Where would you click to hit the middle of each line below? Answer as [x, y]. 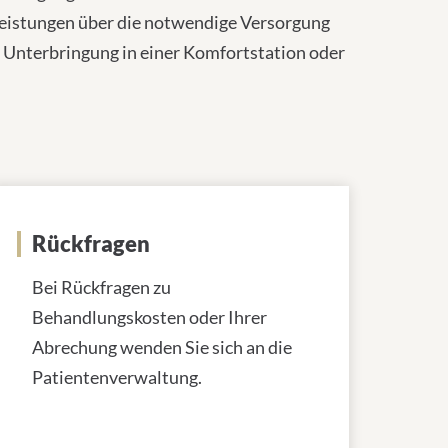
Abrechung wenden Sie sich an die [162, 347]
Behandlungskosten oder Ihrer [149, 317]
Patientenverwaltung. [117, 377]
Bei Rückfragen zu [101, 287]
